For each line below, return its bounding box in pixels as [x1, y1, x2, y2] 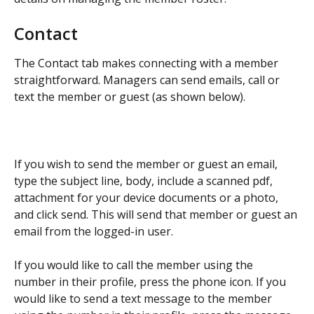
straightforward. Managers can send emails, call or [14, 71, 282, 88]
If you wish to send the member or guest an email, [14, 156, 280, 172]
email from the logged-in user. [14, 223, 173, 239]
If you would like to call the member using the [14, 257, 256, 273]
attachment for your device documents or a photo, [14, 189, 281, 205]
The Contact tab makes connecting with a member [14, 55, 281, 71]
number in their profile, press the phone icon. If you [14, 274, 289, 290]
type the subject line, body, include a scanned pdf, [14, 172, 275, 189]
